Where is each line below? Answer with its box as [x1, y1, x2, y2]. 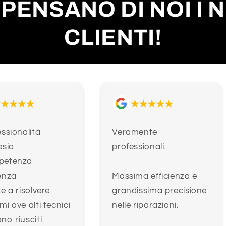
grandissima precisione [112, 186, 207, 196]
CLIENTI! [64, 25, 162, 49]
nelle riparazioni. [112, 201, 179, 210]
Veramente [112, 128, 157, 137]
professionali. [112, 142, 166, 152]
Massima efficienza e [112, 172, 197, 181]
